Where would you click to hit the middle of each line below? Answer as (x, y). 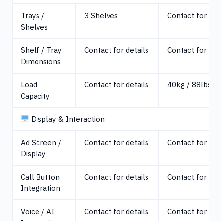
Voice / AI (37, 211)
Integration (40, 188)
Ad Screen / (41, 142)
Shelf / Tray (41, 50)
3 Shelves (101, 15)
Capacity (35, 95)
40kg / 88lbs (189, 84)
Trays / (33, 15)
